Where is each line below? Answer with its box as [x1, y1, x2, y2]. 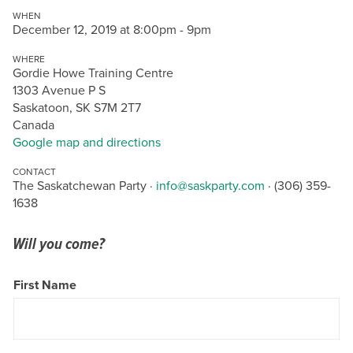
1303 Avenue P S [13, 81, 106, 99]
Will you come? [13, 232, 105, 256]
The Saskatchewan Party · [13, 176, 156, 195]
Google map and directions [13, 133, 161, 151]
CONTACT [13, 165, 56, 179]
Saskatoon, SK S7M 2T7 [13, 98, 141, 117]
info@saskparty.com [156, 176, 265, 195]
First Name [13, 276, 76, 295]
